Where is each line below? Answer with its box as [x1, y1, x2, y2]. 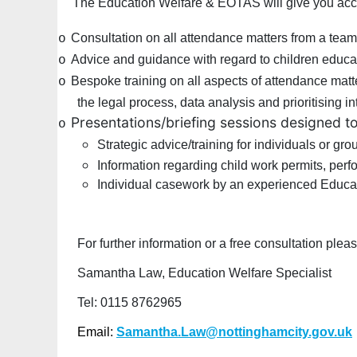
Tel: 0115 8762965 [77, 296, 182, 310]
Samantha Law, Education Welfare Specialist [77, 266, 331, 280]
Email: [77, 325, 116, 339]
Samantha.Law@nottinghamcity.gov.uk [116, 325, 352, 339]
